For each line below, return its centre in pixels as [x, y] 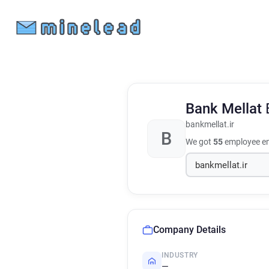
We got [199, 142]
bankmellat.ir [210, 125]
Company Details [189, 230]
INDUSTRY [180, 255]
